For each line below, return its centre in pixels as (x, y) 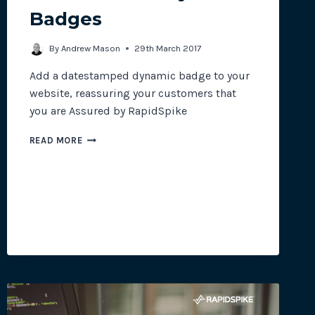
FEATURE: (103, 151)
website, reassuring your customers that (133, 94)
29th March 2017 (167, 49)
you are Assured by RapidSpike (108, 111)
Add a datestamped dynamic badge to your (139, 76)
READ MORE (56, 141)
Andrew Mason (90, 49)
